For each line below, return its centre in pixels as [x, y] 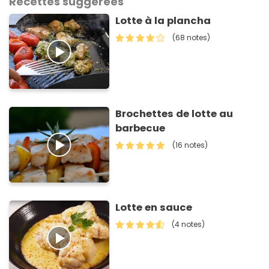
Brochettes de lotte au [174, 114]
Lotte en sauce [154, 207]
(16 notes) [190, 145]
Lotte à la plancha [163, 21]
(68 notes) [192, 38]
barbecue [141, 128]
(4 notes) [189, 224]
